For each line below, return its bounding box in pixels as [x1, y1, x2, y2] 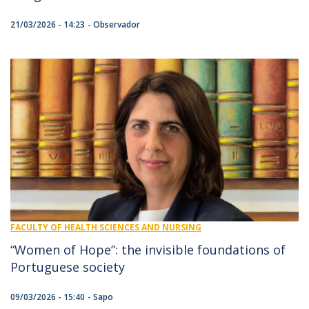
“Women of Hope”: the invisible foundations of [10, 241, 286, 258]
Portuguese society [10, 258, 125, 275]
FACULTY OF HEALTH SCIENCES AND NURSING [10, 221, 201, 233]
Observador [93, 19, 140, 31]
